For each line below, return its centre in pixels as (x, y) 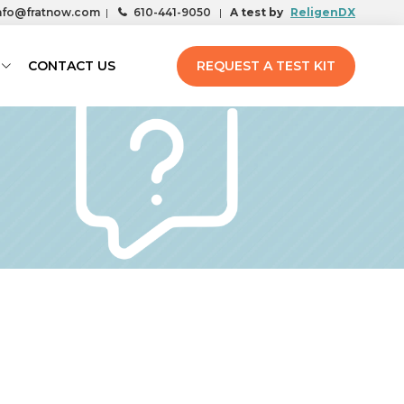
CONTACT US (72, 65)
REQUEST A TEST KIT (266, 65)
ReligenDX (323, 12)
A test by (258, 12)
